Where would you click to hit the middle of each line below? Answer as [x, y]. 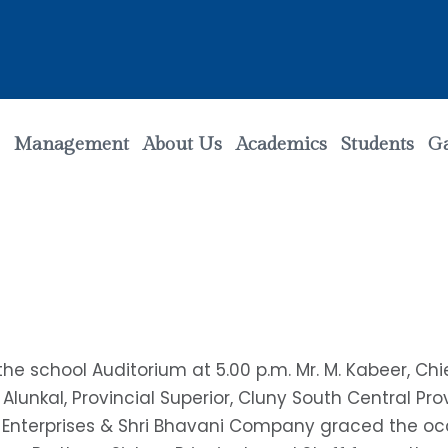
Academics [282, 143]
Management [72, 143]
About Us [183, 143]
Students [378, 143]
